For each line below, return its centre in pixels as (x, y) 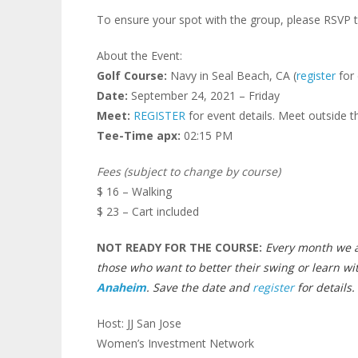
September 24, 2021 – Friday (203, 95)
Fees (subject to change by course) (188, 171)
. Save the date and (199, 287)
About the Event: (139, 55)
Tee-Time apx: (140, 135)
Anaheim (121, 287)
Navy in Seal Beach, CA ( (233, 75)
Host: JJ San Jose (139, 323)
